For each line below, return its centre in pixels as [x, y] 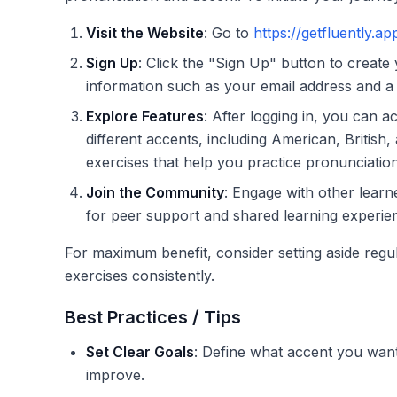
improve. [115, 375]
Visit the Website [145, 33]
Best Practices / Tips [153, 317]
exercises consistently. [140, 276]
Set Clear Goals [140, 352]
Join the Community [155, 192]
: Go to [229, 33]
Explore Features [145, 116]
